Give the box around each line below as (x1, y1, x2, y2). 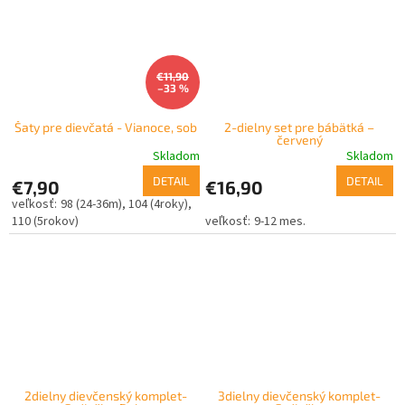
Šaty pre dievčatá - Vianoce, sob (14, 118, 197, 135)
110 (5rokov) (12, 212, 79, 231)
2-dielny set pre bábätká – (224, 118, 374, 135)
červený (276, 131, 323, 147)
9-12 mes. (253, 212, 306, 231)
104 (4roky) (128, 194, 188, 213)
